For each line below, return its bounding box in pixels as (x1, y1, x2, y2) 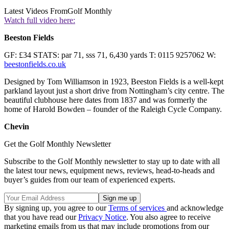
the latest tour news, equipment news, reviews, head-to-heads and (4, 166, 215, 175)
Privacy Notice (78, 213, 126, 222)
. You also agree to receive (126, 213, 211, 222)
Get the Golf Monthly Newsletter (4, 140, 111, 149)
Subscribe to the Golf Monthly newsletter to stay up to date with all (4, 157, 220, 166)
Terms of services (108, 203, 167, 213)
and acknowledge (167, 203, 223, 213)
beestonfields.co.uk (4, 60, 66, 69)
